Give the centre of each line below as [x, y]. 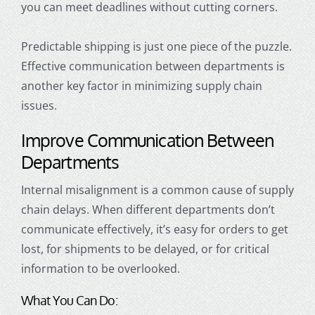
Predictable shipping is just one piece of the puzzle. [156, 47]
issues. [39, 106]
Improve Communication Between [147, 140]
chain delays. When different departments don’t [148, 210]
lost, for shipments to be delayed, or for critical [145, 249]
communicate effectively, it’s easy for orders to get [154, 230]
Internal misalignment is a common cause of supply [157, 190]
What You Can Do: [69, 301]
